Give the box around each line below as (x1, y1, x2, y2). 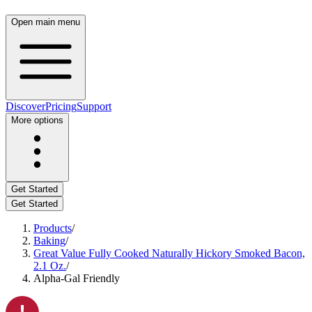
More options (11, 115, 63, 125)
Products (33, 222, 72, 234)
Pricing (45, 100, 77, 112)
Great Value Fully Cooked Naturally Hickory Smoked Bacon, (33, 247, 305, 259)
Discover (6, 100, 45, 112)
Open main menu (11, 17, 80, 27)
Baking (33, 235, 65, 247)
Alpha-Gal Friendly (33, 272, 120, 284)
